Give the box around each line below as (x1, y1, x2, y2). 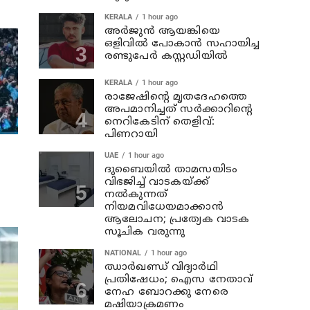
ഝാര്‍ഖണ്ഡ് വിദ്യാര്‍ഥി (104, 261, 218, 274)
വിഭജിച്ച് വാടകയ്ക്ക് (104, 176, 209, 189)
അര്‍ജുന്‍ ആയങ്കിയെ (104, 25, 220, 38)
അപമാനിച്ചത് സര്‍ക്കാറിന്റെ (104, 103, 253, 116)
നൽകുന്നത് (104, 188, 167, 201)
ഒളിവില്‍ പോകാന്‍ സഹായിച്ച (104, 37, 260, 51)
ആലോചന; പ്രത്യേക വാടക (104, 213, 250, 226)
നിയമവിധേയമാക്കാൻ (104, 201, 224, 214)
